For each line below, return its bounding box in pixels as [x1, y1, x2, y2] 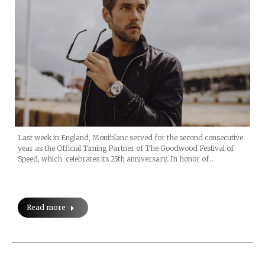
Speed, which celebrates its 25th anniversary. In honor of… [18, 154, 214, 164]
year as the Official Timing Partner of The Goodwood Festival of [18, 144, 234, 153]
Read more [27, 203, 66, 212]
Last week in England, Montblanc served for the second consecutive [18, 133, 243, 143]
